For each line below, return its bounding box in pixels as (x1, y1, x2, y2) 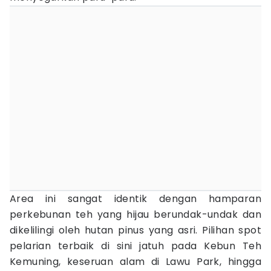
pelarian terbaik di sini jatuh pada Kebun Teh (10, 239, 261, 253)
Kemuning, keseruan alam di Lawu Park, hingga (10, 255, 261, 269)
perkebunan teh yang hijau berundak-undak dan (10, 207, 261, 221)
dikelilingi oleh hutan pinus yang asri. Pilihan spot (10, 223, 261, 237)
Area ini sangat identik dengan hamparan (10, 192, 261, 206)
